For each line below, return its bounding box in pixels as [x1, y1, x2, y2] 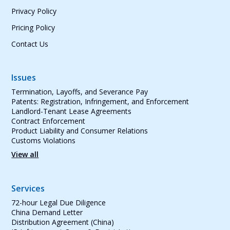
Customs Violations [11, 135, 76, 145]
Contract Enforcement [11, 116, 86, 126]
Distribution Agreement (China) [11, 217, 114, 227]
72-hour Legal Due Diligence [11, 197, 106, 207]
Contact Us [11, 39, 49, 49]
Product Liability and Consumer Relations [11, 125, 148, 136]
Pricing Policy [11, 22, 55, 32]
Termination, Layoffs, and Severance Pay [11, 86, 148, 97]
